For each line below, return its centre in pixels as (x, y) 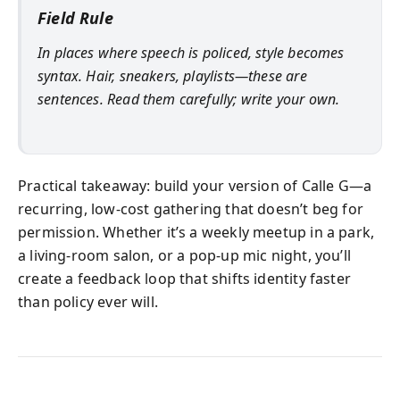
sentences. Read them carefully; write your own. (189, 99)
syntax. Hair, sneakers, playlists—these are (172, 75)
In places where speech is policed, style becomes (191, 52)
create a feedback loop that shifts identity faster (184, 279)
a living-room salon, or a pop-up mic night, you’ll (184, 255)
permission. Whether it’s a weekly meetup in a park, (196, 232)
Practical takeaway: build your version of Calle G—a (195, 186)
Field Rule (75, 18)
